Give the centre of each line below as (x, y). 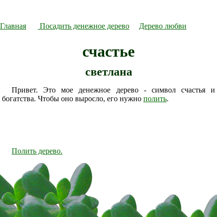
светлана (108, 72)
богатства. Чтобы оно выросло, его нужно (73, 99)
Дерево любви (163, 26)
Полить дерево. (37, 151)
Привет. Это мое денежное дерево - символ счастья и (113, 90)
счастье (108, 51)
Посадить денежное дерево (84, 26)
